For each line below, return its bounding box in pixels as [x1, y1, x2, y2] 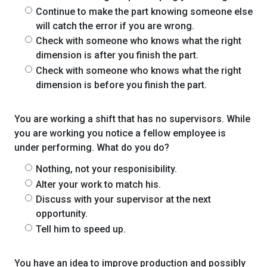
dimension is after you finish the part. [36, 49, 198, 61]
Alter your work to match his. [36, 178, 161, 190]
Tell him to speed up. [36, 223, 126, 235]
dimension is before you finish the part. [36, 79, 207, 91]
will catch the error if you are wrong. [36, 20, 194, 32]
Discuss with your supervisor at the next [36, 194, 211, 206]
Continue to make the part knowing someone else [36, 5, 253, 17]
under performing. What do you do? [14, 142, 169, 154]
